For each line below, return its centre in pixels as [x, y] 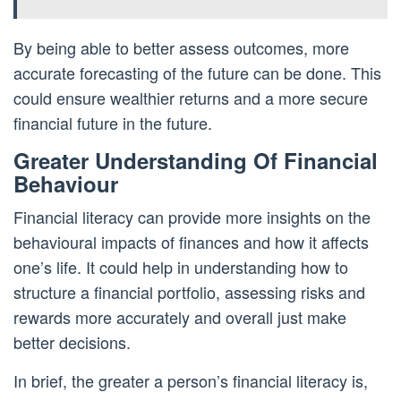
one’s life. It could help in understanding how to [181, 267]
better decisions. [72, 342]
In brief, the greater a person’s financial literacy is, [191, 381]
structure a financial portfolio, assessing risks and [189, 292]
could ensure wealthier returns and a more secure [191, 98]
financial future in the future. [113, 123]
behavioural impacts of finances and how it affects [191, 242]
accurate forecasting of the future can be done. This [197, 73]
